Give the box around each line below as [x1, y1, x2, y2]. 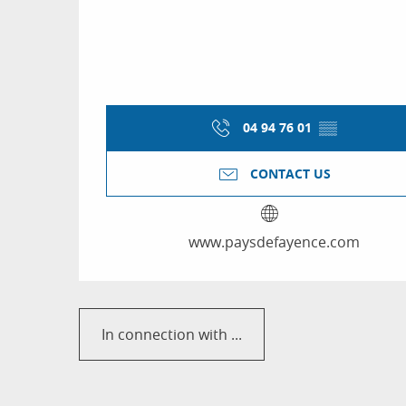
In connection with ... [101, 324, 242, 344]
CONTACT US [249, 164, 331, 183]
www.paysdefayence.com [188, 231, 360, 252]
